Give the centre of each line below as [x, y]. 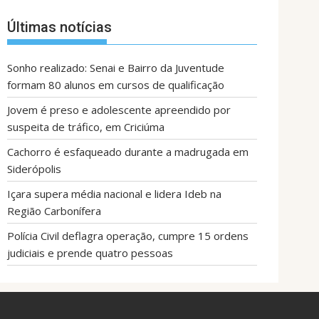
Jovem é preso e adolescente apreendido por [119, 110]
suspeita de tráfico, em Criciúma [86, 127]
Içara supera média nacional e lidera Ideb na [114, 194]
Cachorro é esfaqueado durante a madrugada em [128, 152]
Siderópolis [34, 169]
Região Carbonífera [54, 211]
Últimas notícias [59, 27]
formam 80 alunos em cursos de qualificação [116, 85]
